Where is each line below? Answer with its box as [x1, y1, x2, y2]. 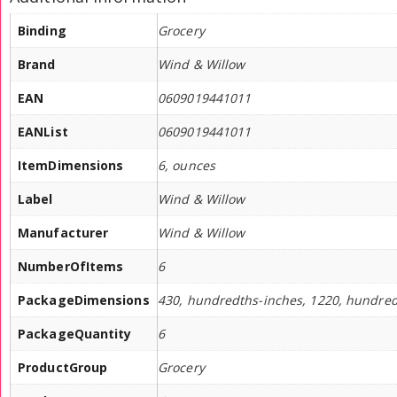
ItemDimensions [18, 157, 124, 175]
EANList [18, 123, 68, 141]
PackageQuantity [18, 325, 132, 343]
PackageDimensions [18, 292, 150, 309]
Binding [18, 22, 66, 40]
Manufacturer [18, 224, 109, 242]
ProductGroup [18, 359, 108, 377]
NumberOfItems [18, 258, 124, 276]
